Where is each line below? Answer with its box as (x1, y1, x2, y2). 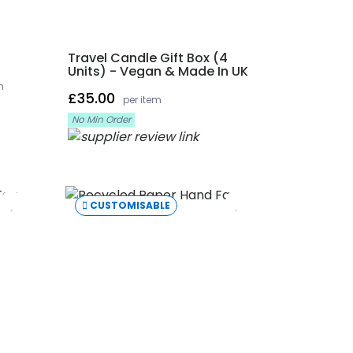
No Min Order (71, 113, 131, 126)
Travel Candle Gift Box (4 (67, 49, 228, 67)
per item (122, 93, 162, 106)
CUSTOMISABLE (90, 198, 171, 212)
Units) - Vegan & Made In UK (67, 62, 248, 80)
